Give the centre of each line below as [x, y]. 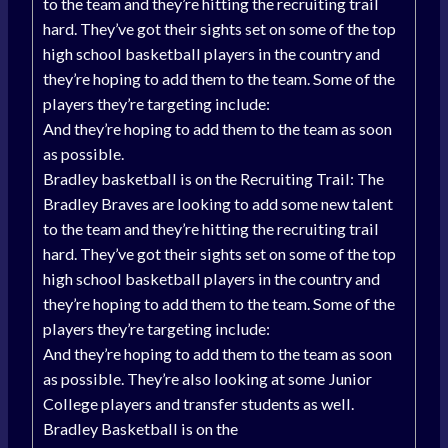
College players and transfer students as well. [198, 404]
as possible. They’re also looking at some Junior [207, 379]
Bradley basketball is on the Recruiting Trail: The [213, 179]
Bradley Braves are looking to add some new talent [218, 204]
